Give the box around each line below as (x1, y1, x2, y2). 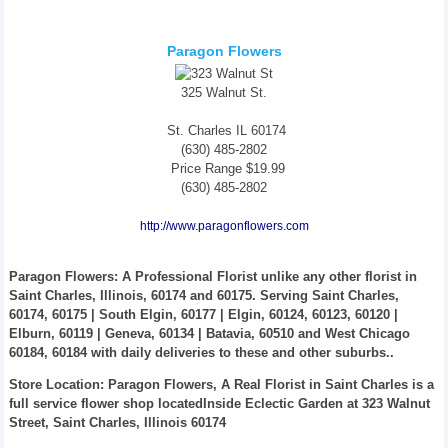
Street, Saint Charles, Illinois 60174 (8, 415, 226, 430)
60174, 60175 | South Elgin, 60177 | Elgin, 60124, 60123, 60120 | (8, 307, 398, 322)
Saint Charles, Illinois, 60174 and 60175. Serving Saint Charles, (8, 288, 399, 303)
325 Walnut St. (181, 85, 267, 100)
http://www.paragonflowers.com (139, 219, 309, 233)
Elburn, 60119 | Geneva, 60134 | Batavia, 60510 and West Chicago (8, 326, 410, 341)
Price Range (163, 161, 246, 176)
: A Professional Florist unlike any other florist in (113, 269, 417, 284)
